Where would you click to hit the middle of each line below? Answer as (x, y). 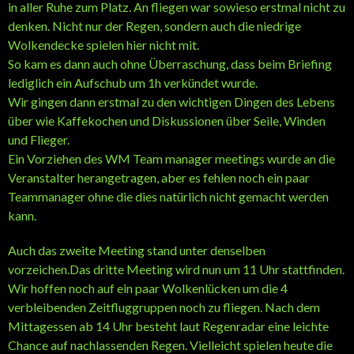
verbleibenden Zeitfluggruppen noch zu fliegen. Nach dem (164, 307)
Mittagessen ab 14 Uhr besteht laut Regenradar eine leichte (168, 326)
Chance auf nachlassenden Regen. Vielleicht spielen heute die (170, 345)
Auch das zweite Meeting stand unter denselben (137, 250)
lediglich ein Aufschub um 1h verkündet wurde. (133, 82)
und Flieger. (39, 139)
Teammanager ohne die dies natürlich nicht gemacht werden (168, 196)
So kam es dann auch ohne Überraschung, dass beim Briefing (170, 63)
